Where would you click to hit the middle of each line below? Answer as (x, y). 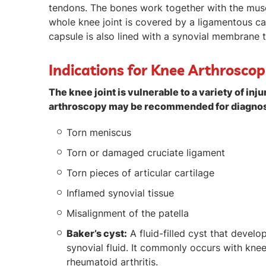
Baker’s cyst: (97, 233)
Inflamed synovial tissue (120, 193)
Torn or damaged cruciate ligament (147, 152)
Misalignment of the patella (128, 213)
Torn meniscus (99, 132)
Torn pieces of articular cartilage (140, 172)
